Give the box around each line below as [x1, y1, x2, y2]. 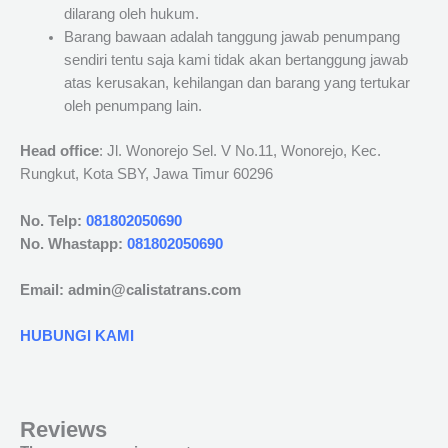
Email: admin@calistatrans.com [20, 281, 241, 298]
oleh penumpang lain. [63, 98, 202, 115]
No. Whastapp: [20, 235, 127, 252]
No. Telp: [20, 212, 86, 229]
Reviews [20, 416, 107, 442]
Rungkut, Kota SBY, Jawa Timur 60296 [20, 166, 273, 183]
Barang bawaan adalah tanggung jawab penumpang [63, 29, 400, 46]
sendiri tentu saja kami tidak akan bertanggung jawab [63, 52, 408, 69]
